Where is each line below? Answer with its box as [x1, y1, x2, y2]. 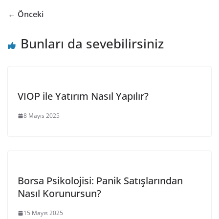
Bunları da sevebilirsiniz [21, 35, 164, 52]
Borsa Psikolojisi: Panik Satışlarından [18, 174, 183, 187]
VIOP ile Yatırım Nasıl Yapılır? [18, 89, 149, 103]
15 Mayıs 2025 [23, 209, 63, 217]
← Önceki [8, 9, 44, 20]
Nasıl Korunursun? [18, 187, 101, 200]
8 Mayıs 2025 [23, 111, 60, 120]
